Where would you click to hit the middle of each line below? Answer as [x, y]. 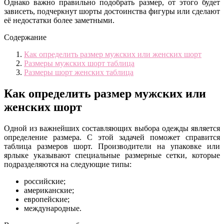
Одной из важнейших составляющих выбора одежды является [112, 128]
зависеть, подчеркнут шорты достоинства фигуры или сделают [112, 11]
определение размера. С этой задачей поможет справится [112, 137]
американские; [49, 190]
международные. [53, 208]
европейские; [47, 199]
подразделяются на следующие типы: [68, 164]
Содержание [25, 37]
